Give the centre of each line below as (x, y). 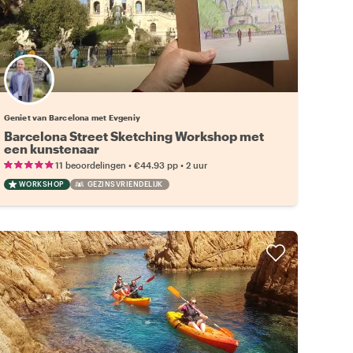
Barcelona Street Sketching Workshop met (134, 136)
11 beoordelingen (90, 165)
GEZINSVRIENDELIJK (125, 184)
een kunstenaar (51, 148)
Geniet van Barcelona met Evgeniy (72, 117)
